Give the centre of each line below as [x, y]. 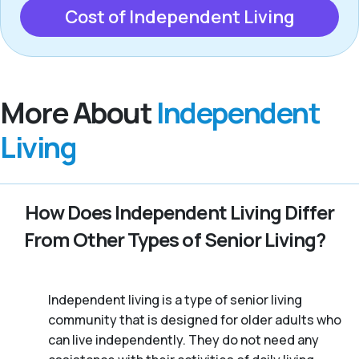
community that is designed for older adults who [195, 320]
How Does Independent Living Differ [179, 212]
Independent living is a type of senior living [175, 300]
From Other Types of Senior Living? [175, 240]
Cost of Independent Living [179, 17]
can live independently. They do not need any [185, 340]
